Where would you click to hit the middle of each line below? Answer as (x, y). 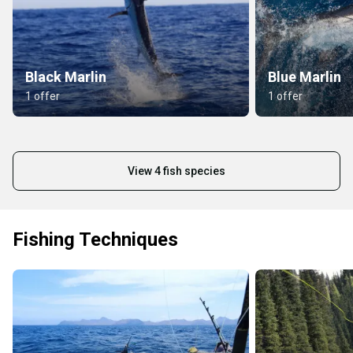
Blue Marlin (305, 77)
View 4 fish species (176, 171)
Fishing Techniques (95, 240)
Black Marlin (66, 77)
